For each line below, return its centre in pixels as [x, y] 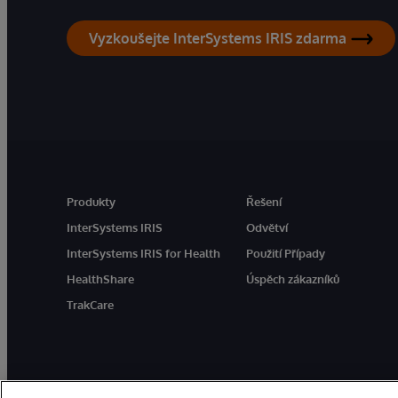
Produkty [91, 202]
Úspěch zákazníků [293, 279]
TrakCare [90, 305]
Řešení [264, 202]
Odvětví [267, 228]
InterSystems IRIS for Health [143, 254]
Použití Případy [286, 254]
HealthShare [100, 279]
